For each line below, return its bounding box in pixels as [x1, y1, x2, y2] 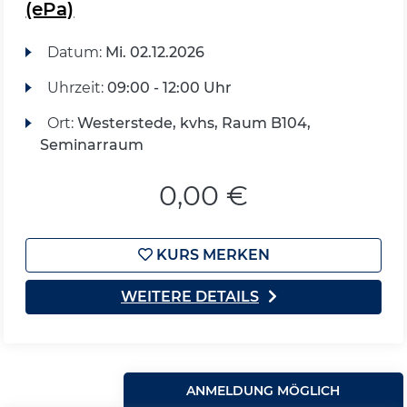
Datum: [46, 44, 105, 61]
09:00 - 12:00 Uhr [106, 79, 232, 96]
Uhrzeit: [46, 79, 107, 96]
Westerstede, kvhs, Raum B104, [76, 114, 311, 132]
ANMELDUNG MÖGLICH [186, 382, 341, 399]
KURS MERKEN [152, 246, 270, 263]
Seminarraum [40, 136, 144, 154]
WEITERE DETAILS [121, 288, 259, 305]
